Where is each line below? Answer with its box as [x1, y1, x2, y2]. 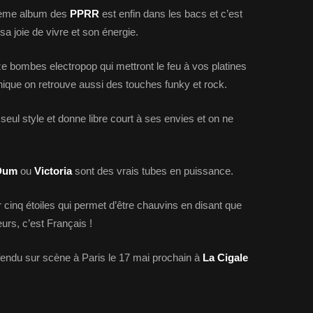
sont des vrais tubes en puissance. [75, 165, 233, 177]
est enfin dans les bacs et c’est [99, 8, 242, 20]
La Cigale [203, 252, 248, 263]
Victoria [34, 165, 75, 177]
